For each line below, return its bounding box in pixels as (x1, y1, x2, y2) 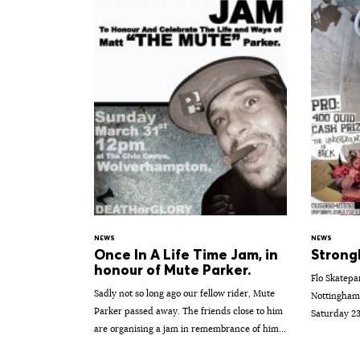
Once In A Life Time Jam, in (94, 246, 278, 264)
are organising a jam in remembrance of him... (94, 323, 286, 335)
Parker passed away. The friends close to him (94, 305, 283, 317)
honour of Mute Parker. (94, 261, 252, 280)
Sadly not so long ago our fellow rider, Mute (94, 288, 275, 300)
